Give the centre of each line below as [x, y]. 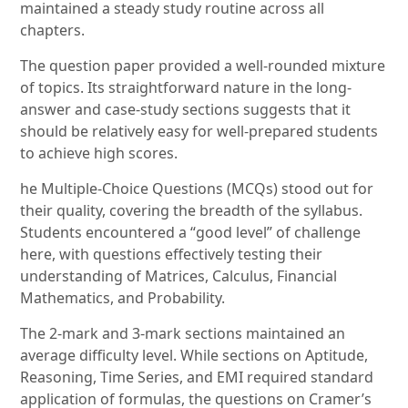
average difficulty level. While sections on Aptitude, [194, 356]
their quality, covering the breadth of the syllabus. [192, 211]
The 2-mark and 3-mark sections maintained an [183, 334]
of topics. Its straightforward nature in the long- [186, 88]
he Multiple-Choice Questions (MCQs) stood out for [197, 189]
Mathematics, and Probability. [123, 298]
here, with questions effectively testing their [172, 255]
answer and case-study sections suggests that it [186, 110]
